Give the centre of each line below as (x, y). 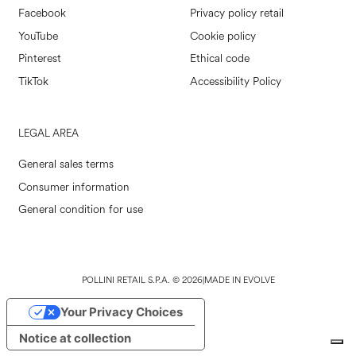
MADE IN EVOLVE (239, 280)
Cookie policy (223, 36)
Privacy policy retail (237, 14)
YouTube (38, 36)
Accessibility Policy (236, 81)
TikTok (33, 81)
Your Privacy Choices (121, 312)
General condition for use (80, 210)
